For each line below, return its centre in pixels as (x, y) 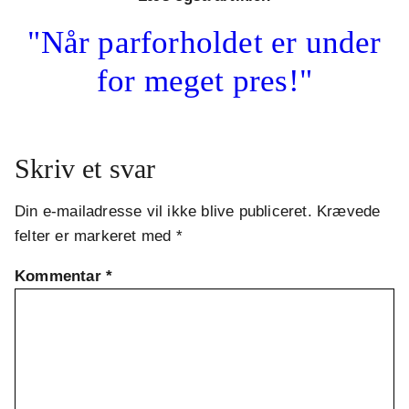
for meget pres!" (204, 81)
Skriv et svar (85, 169)
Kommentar (60, 277)
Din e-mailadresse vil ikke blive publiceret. (163, 212)
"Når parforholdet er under (204, 43)
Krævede (349, 212)
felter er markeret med (95, 236)
